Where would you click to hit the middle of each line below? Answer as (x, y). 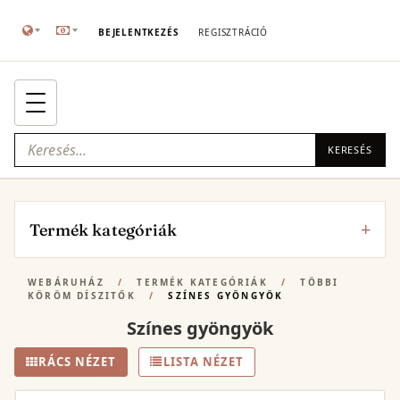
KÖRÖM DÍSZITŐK (82, 296)
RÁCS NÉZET (78, 362)
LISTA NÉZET (203, 362)
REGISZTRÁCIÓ (233, 32)
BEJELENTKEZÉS (138, 32)
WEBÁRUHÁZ (66, 282)
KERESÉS (350, 150)
